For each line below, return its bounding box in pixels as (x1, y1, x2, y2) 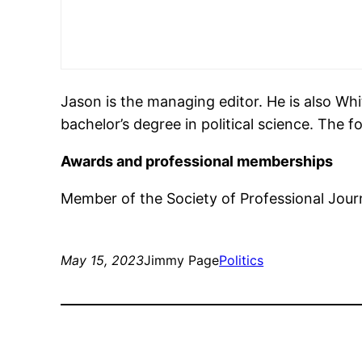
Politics (219, 252, 264, 269)
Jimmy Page (144, 252, 220, 269)
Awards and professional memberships (61, 153, 334, 170)
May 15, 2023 (61, 252, 145, 269)
